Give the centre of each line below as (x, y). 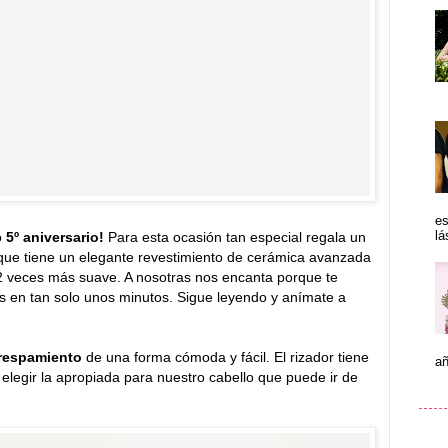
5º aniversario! (55, 237)
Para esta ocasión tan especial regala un (237, 237)
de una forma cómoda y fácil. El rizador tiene (225, 357)
